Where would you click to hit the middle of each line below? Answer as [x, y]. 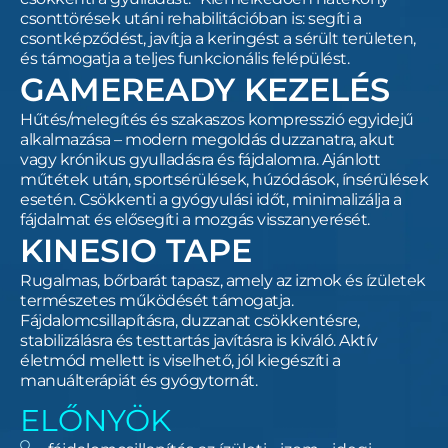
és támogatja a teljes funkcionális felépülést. [186, 58]
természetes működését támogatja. [156, 300]
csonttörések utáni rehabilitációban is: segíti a [190, 18]
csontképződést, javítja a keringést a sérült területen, [218, 38]
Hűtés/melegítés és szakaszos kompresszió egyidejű [217, 119]
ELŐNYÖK [95, 420]
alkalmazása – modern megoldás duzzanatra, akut [207, 139]
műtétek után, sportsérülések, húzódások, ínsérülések [224, 179]
